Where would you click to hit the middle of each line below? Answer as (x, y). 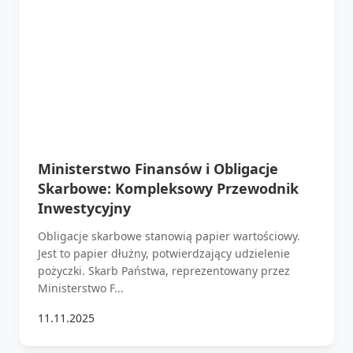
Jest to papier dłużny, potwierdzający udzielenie (164, 253)
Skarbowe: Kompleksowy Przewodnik (168, 188)
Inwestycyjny (84, 208)
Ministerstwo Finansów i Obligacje (158, 168)
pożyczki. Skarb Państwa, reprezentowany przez (164, 270)
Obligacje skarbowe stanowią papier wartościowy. (169, 236)
